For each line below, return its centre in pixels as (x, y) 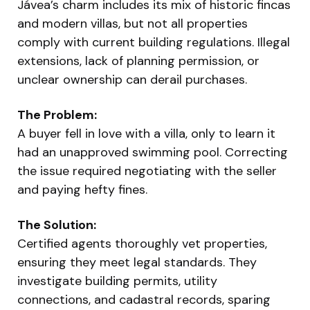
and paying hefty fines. (82, 189)
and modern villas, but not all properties (133, 23)
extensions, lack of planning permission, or (138, 61)
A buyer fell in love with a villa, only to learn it (146, 133)
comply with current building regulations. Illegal (154, 42)
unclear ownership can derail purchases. (132, 79)
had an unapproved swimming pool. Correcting (153, 152)
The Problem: (57, 115)
